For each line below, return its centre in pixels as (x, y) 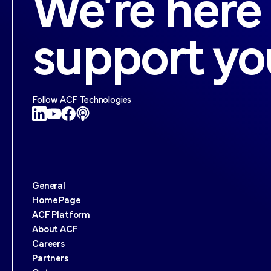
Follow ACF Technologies (82, 101)
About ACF (55, 230)
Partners (50, 259)
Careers (48, 245)
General (49, 187)
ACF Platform (61, 216)
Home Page (56, 201)
